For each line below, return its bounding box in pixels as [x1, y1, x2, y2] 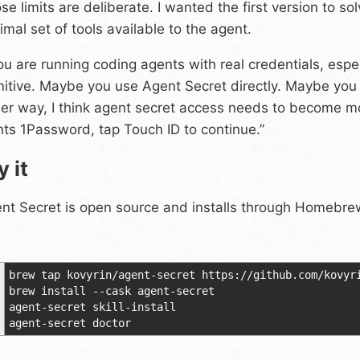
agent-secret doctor [9, 316, 131, 329]
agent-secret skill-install [9, 300, 176, 313]
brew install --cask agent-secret [9, 284, 215, 297]
